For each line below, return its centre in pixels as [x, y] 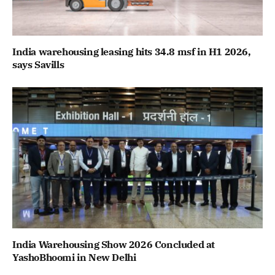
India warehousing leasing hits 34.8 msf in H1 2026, [132, 52]
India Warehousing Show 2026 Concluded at [114, 244]
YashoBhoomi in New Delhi [74, 257]
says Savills [38, 65]
